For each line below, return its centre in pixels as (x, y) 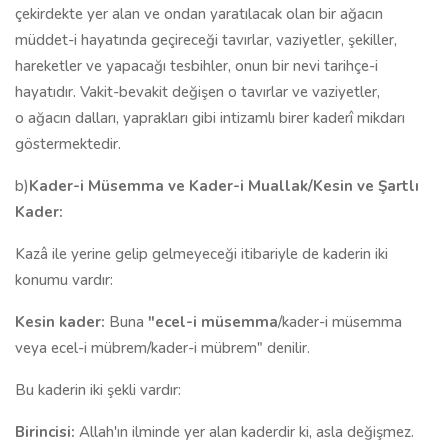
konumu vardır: (64, 280)
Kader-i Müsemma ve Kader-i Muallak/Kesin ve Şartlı (224, 186)
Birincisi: (45, 432)
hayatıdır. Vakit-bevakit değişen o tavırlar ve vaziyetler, (197, 92)
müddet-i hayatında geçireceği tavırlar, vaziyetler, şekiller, (206, 40)
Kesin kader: (60, 322)
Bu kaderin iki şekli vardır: (98, 390)
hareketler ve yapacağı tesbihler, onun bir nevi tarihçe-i (196, 66)
